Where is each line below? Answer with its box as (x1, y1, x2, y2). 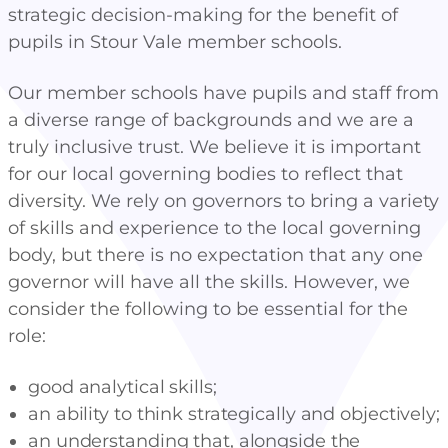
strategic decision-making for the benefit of (8, 4, 398, 26)
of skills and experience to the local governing (8, 217, 421, 239)
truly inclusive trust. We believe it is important (8, 136, 421, 158)
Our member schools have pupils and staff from (8, 82, 439, 104)
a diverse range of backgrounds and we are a (8, 109, 414, 131)
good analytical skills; (28, 376, 217, 398)
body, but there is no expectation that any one (8, 244, 423, 266)
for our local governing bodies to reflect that (8, 163, 403, 185)
